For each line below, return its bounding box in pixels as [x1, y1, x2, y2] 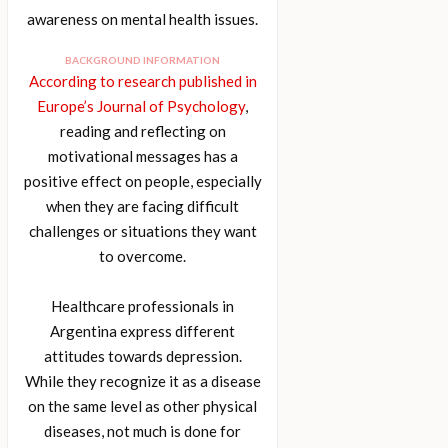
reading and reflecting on [59, 122, 226, 140]
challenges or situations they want [28, 222, 257, 240]
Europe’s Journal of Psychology [37, 97, 246, 115]
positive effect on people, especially [23, 172, 262, 190]
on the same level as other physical [28, 397, 258, 415]
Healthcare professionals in [51, 297, 235, 315]
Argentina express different [50, 322, 236, 340]
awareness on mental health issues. [27, 10, 259, 28]
